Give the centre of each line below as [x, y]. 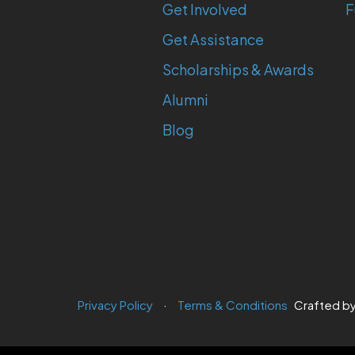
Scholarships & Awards [238, 69]
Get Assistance [213, 39]
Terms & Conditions [233, 304]
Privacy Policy [115, 304]
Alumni [185, 99]
